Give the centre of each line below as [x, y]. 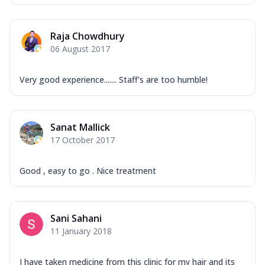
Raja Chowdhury [88, 36]
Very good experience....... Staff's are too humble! [114, 79]
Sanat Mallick [80, 127]
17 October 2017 [83, 140]
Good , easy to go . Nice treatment [88, 170]
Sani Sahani [76, 218]
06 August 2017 [80, 49]
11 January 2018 [81, 231]
